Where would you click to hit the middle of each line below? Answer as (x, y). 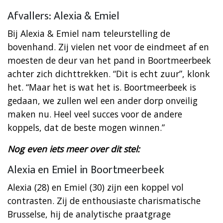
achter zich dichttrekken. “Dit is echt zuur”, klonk (109, 73)
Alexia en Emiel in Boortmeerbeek (86, 170)
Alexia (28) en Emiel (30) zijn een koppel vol (96, 187)
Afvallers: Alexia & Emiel (63, 16)
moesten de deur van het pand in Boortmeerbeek (109, 60)
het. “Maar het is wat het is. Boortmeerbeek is (102, 87)
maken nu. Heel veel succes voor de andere (95, 114)
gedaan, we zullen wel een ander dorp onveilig (103, 100)
